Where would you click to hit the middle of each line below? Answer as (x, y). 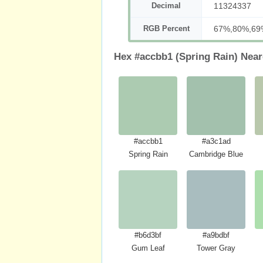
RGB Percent (166, 28)
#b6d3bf (148, 235)
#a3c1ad (216, 141)
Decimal (166, 6)
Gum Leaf (148, 248)
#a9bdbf (216, 235)
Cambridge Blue (216, 154)
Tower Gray (216, 248)
